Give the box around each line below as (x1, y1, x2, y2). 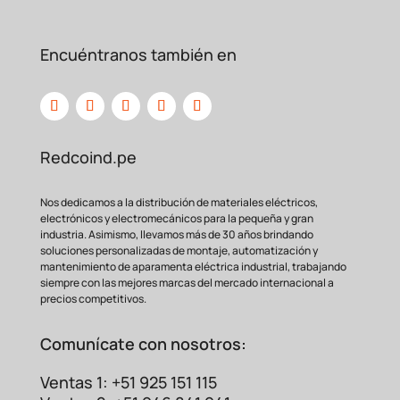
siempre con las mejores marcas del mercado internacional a (39, 275, 334, 291)
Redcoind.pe (39, 146, 137, 169)
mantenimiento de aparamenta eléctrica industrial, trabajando (39, 259, 346, 275)
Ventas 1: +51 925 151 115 (39, 371, 217, 394)
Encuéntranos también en (39, 44, 237, 66)
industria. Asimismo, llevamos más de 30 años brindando (39, 227, 313, 243)
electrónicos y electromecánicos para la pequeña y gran (39, 211, 313, 227)
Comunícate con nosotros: (39, 333, 246, 355)
